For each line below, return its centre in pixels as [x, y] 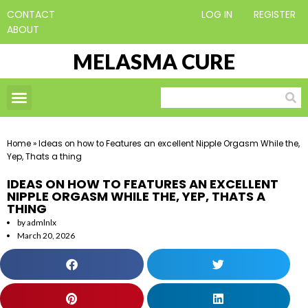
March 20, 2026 [46, 235]
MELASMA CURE [154, 61]
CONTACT [31, 14]
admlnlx [41, 222]
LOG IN [217, 14]
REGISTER [275, 14]
